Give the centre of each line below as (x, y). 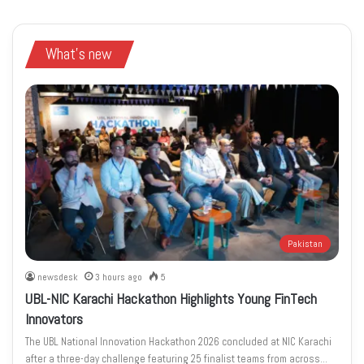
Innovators (54, 319)
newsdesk (58, 277)
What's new (79, 54)
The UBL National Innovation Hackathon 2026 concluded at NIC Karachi (179, 342)
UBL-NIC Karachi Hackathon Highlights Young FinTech (171, 299)
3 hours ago (119, 277)
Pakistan (305, 244)
